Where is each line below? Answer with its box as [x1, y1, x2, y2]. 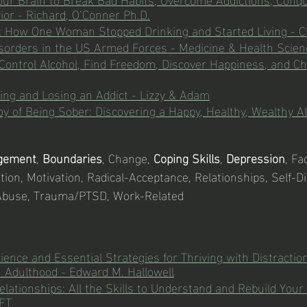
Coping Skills [153, 146, 220, 169]
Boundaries [42, 146, 102, 169]
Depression [226, 146, 285, 169]
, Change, [102, 146, 153, 169]
